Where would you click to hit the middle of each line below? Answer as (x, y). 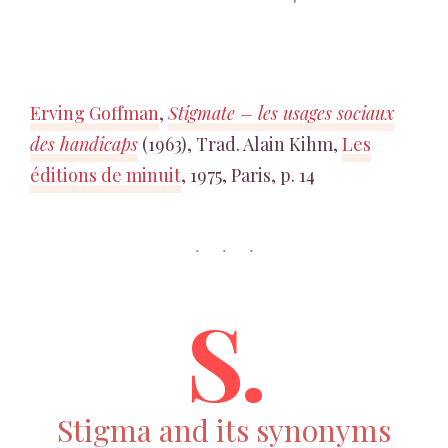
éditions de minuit (105, 175)
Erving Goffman (94, 113)
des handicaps (84, 144)
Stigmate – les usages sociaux (281, 113)
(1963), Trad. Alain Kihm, (240, 144)
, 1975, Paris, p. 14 (248, 175)
